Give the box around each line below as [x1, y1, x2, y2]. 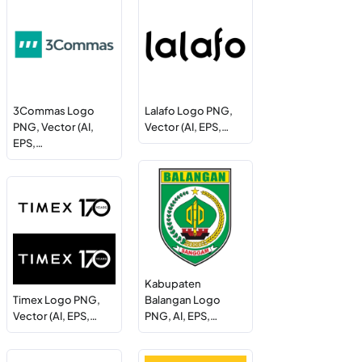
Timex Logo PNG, [13, 293, 101, 307]
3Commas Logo [13, 103, 95, 117]
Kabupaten [144, 277, 201, 291]
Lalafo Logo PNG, [144, 103, 233, 117]
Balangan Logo [144, 293, 221, 307]
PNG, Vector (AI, [13, 120, 95, 133]
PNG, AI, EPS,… [144, 309, 217, 323]
